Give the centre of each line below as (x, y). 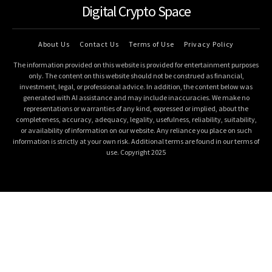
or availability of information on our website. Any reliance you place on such (136, 131)
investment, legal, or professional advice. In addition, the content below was (136, 87)
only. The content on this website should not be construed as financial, (136, 76)
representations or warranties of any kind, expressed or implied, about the (136, 109)
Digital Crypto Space (136, 12)
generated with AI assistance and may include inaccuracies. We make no (136, 98)
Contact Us (99, 44)
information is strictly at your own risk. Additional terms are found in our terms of (136, 141)
